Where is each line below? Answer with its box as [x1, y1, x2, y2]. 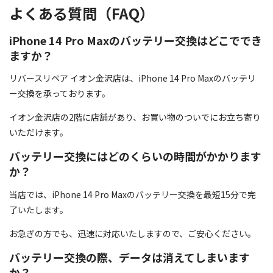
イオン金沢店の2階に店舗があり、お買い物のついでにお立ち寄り [9, 111, 261, 124]
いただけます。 [9, 126, 68, 139]
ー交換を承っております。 [9, 87, 110, 100]
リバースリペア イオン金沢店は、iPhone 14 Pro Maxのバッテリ [9, 72, 256, 85]
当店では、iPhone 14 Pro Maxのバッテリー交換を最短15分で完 [9, 188, 256, 200]
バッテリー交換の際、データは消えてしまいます [9, 249, 250, 265]
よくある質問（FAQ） [9, 2, 154, 24]
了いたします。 [9, 203, 68, 216]
